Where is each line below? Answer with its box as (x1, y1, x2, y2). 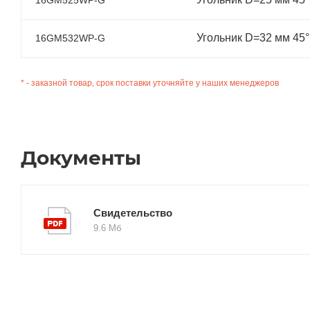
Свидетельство (93, 206, 172, 219)
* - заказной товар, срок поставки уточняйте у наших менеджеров (21, 77, 279, 88)
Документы (21, 145, 141, 170)
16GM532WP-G (35, 32, 105, 44)
